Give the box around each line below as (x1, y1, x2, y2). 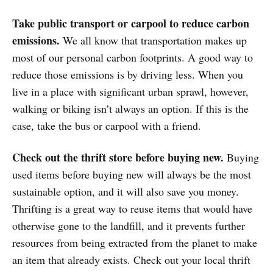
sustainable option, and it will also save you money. (12, 183, 239, 199)
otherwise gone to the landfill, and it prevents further (12, 218, 245, 233)
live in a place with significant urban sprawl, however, (12, 83, 249, 99)
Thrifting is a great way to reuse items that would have (12, 200, 252, 216)
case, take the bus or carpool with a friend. (12, 118, 201, 133)
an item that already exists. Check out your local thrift (12, 252, 250, 267)
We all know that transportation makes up (60, 32, 247, 48)
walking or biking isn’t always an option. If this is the (12, 101, 249, 116)
